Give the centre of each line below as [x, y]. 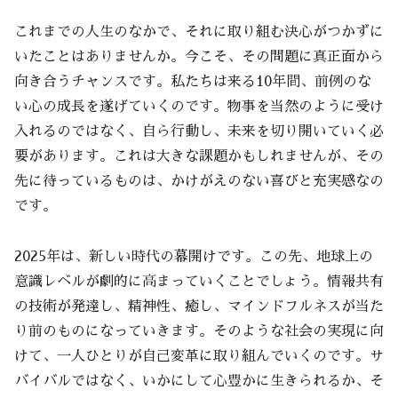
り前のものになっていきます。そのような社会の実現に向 [199, 331]
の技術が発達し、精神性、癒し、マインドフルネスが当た [199, 306]
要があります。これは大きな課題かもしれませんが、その [199, 157]
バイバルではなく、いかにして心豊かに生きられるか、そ [199, 381]
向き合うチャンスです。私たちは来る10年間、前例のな [193, 82]
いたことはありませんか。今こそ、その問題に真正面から [199, 57]
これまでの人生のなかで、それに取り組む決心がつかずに [199, 32]
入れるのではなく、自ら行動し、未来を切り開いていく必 [199, 132]
